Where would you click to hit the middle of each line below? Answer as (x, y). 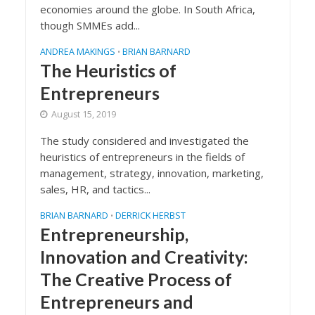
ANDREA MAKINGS (77, 52)
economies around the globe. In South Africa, (147, 9)
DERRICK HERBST (150, 216)
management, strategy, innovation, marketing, (152, 173)
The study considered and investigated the (144, 141)
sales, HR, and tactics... (95, 189)
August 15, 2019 (83, 114)
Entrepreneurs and (116, 302)
